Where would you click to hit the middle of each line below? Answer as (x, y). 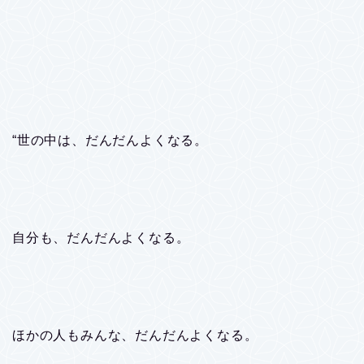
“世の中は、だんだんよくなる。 (110, 140)
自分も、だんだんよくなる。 (101, 237)
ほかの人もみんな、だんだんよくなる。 (135, 335)
